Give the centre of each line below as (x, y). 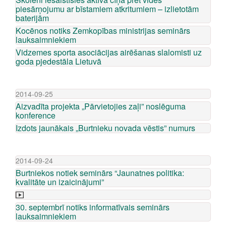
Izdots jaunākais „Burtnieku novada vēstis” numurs (105, 128)
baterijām (32, 18)
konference (36, 115)
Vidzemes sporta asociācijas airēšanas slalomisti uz (109, 52)
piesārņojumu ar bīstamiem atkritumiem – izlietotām (107, 9)
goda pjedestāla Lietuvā (59, 61)
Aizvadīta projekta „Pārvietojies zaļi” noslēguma (101, 106)
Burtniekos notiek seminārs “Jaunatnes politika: (100, 173)
